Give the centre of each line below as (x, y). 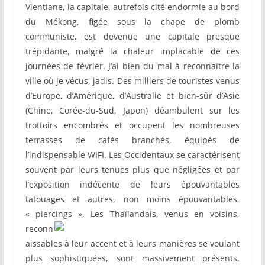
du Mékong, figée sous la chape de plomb (132, 22)
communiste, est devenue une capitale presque (132, 37)
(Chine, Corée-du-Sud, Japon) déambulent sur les (132, 111)
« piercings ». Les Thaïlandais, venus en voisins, (132, 214)
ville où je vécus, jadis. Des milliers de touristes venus (132, 81)
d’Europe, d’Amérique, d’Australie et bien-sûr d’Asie (132, 96)
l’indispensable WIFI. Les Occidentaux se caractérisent (132, 155)
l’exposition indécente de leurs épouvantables (132, 185)
